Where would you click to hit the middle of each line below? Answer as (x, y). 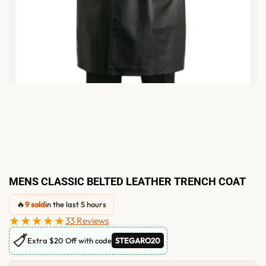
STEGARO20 (138, 241)
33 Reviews (87, 221)
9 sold (35, 205)
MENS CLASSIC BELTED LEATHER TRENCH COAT (127, 181)
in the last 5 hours (76, 205)
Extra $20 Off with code (69, 241)
